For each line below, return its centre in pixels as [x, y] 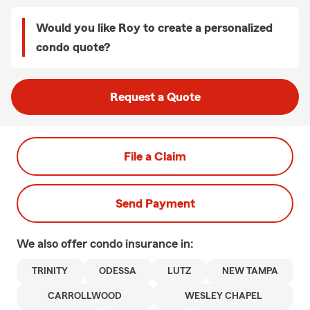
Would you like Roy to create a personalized [154, 28]
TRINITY [50, 271]
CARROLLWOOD [85, 296]
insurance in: [159, 244]
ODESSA [118, 271]
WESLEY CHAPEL [223, 296]
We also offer [53, 244]
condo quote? [73, 47]
